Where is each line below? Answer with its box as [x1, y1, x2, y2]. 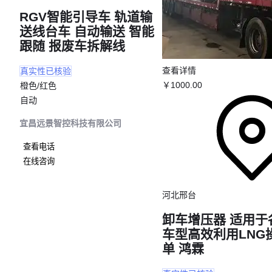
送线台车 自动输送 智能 [19, 24, 154, 38]
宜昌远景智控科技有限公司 [19, 118, 121, 129]
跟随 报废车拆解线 [19, 38, 125, 53]
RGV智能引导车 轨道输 [19, 9, 152, 24]
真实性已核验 [20, 66, 71, 76]
